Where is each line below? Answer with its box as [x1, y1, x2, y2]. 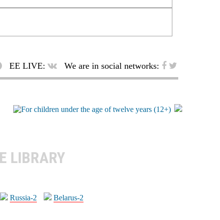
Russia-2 [10, 193, 37, 202]
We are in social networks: [62, 60, 162, 71]
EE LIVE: [7, 60, 48, 71]
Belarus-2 [54, 193, 83, 202]
